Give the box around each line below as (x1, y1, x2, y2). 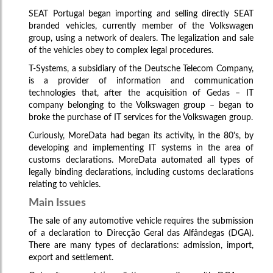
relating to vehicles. (29, 180, 101, 189)
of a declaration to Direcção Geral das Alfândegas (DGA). (29, 229, 253, 238)
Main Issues (29, 197, 87, 208)
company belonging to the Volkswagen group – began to (29, 101, 253, 110)
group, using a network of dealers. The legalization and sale (29, 34, 253, 43)
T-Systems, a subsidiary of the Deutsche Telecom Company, (29, 64, 253, 73)
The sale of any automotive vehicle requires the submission (29, 216, 253, 225)
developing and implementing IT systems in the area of (29, 143, 253, 152)
